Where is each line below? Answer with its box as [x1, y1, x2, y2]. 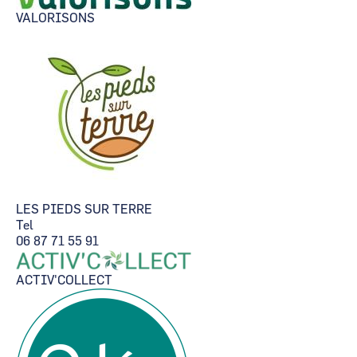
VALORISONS [16, 12, 95, 25]
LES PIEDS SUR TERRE [16, 203, 152, 216]
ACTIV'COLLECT [16, 274, 112, 287]
